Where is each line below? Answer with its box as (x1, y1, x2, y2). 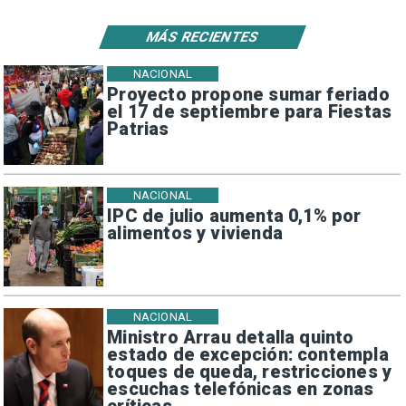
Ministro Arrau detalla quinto (107, 326, 354, 348)
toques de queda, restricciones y (107, 361, 392, 382)
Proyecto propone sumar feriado (107, 83, 390, 105)
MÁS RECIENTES (143, 28, 262, 45)
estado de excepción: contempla (107, 343, 389, 365)
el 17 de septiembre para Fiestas (107, 101, 392, 122)
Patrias (107, 118, 169, 140)
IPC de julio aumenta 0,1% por (107, 205, 362, 227)
